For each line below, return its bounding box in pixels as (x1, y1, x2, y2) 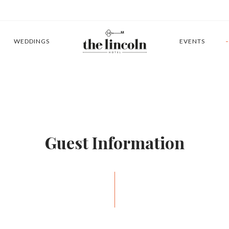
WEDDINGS (14, 37, 50, 45)
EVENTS (179, 37, 205, 45)
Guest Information (44, 131, 185, 153)
